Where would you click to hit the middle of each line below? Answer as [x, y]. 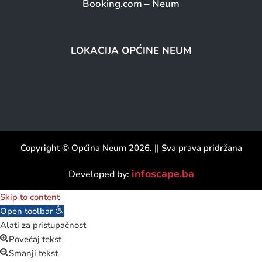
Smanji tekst [33, 253]
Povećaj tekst [35, 239]
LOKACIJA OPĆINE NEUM [131, 50]
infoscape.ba [163, 173]
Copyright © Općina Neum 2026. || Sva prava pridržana [131, 148]
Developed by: [100, 174]
